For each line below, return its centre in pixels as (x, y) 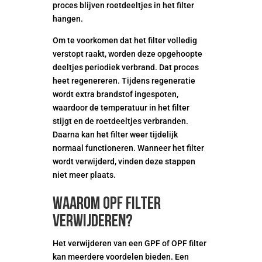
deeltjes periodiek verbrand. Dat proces (125, 67)
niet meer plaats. (84, 175)
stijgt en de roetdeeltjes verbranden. (120, 121)
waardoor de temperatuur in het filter (121, 108)
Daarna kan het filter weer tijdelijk (115, 135)
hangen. (68, 19)
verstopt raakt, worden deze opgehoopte (127, 54)
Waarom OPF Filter (106, 204)
